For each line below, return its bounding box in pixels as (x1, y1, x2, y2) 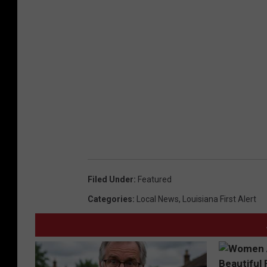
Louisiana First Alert (182, 194, 256, 204)
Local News (136, 194, 179, 204)
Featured (138, 174, 172, 184)
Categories (88, 194, 132, 204)
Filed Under (88, 174, 133, 184)
